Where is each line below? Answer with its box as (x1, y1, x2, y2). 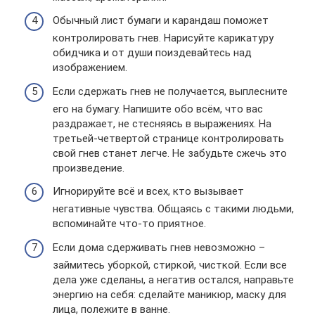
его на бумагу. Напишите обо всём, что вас (53, 102, 263, 115)
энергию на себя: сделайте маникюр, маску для (53, 288, 286, 301)
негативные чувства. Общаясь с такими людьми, (53, 202, 294, 215)
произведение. (53, 161, 124, 174)
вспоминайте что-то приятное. (53, 217, 206, 230)
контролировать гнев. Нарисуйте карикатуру (53, 32, 274, 44)
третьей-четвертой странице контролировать (53, 131, 284, 145)
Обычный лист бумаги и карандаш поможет (53, 14, 269, 27)
